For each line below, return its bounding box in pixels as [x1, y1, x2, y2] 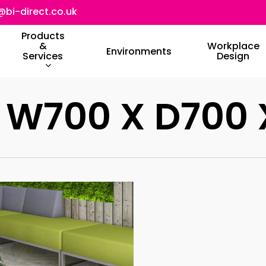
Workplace [207, 39, 259, 53]
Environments [106, 44, 172, 58]
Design [217, 49, 250, 63]
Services [23, 49, 64, 63]
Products [21, 28, 65, 43]
